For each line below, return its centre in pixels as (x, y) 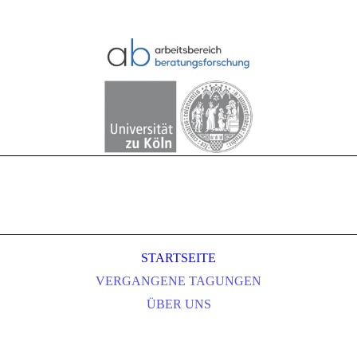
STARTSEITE (178, 258)
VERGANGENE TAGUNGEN (178, 281)
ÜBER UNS (178, 304)
